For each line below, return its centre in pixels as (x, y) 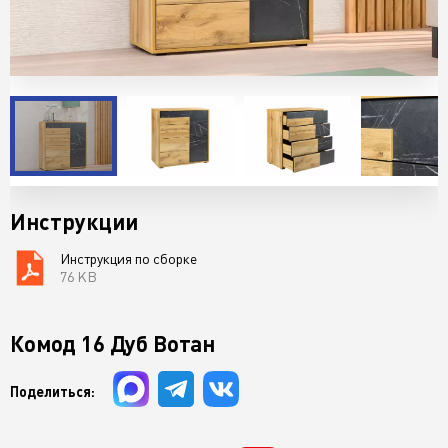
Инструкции (74, 221)
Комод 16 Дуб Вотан (113, 343)
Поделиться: (52, 391)
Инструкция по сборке (128, 258)
